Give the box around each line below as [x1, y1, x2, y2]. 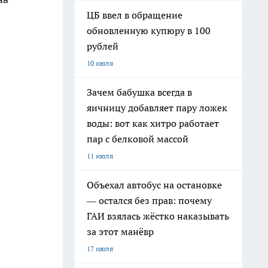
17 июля [87, 244, 113, 253]
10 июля [87, 59, 113, 68]
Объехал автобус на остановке [87, 179, 222, 191]
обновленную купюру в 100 [87, 25, 211, 36]
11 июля [87, 151, 113, 160]
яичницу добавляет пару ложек [87, 102, 227, 114]
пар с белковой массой [87, 133, 188, 145]
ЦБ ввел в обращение [87, 9, 182, 21]
